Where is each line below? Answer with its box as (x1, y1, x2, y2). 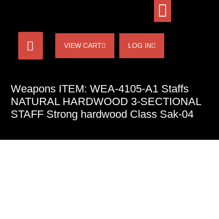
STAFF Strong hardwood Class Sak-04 (11, 108, 194, 121)
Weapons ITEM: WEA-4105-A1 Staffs (11, 83, 189, 95)
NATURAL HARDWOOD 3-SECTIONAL (11, 95, 201, 108)
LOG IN (128, 42, 152, 49)
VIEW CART (64, 42, 102, 49)
